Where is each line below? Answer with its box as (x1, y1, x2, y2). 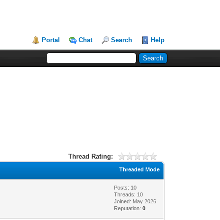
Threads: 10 (114, 191, 143, 197)
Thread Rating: (68, 152, 113, 160)
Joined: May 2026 (114, 198, 157, 204)
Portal (42, 36, 60, 44)
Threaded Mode (119, 166, 160, 172)
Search (111, 36, 133, 44)
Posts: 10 (114, 184, 137, 191)
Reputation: (114, 205, 143, 211)
